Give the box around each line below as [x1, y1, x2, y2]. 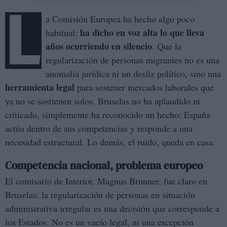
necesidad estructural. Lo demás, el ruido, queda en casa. [5, 136, 215, 148]
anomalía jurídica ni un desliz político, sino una [46, 67, 221, 80]
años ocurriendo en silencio [46, 40, 152, 53]
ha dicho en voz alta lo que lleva [80, 26, 204, 40]
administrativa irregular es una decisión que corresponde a [5, 202, 219, 215]
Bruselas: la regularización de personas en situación [5, 188, 195, 201]
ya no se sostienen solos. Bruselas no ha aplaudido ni [5, 95, 200, 107]
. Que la [152, 40, 181, 53]
